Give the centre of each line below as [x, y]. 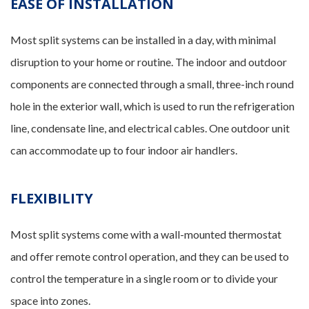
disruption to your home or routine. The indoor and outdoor [149, 62]
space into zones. [50, 300]
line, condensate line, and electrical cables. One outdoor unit [150, 128]
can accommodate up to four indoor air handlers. [124, 150]
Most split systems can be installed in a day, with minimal [143, 40]
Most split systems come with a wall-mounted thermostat [146, 234]
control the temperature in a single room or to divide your [144, 278]
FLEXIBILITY [52, 198]
